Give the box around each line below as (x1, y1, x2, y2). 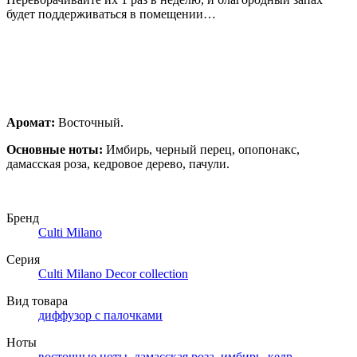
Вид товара (6, 293, 68, 308)
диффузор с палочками (38, 308, 163, 322)
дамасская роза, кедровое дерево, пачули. (6, 156, 229, 171)
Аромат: (6, 115, 55, 129)
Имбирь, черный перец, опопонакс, (106, 142, 300, 156)
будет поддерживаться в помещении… (6, 6, 216, 21)
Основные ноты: (6, 142, 106, 156)
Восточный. (55, 115, 124, 129)
